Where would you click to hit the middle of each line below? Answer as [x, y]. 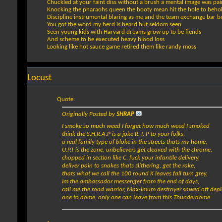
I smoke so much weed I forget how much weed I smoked [136, 126]
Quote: [66, 100]
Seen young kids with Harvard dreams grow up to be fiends [124, 32]
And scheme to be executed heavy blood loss [106, 40]
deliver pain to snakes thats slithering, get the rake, [129, 166]
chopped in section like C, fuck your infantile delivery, [131, 158]
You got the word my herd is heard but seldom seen [114, 25]
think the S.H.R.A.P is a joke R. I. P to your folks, [123, 134]
